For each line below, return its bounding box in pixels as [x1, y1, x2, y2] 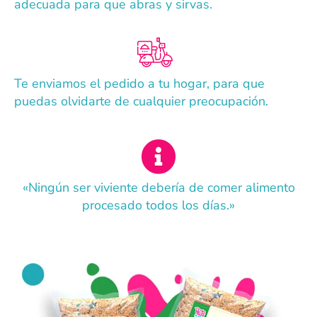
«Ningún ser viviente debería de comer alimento [22, 179, 295, 197]
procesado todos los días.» [82, 197, 235, 214]
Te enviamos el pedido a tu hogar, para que [14, 75, 265, 93]
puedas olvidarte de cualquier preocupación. [14, 93, 268, 110]
